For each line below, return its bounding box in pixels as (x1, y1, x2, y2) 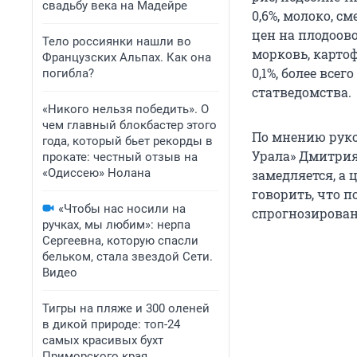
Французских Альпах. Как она (42, 50, 211, 65)
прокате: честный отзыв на (42, 150, 198, 164)
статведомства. (252, 84, 351, 101)
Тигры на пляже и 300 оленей (42, 301, 210, 316)
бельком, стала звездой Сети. (42, 249, 213, 264)
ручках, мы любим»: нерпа (42, 218, 190, 232)
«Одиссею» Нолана (42, 166, 151, 180)
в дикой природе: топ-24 (42, 317, 180, 331)
